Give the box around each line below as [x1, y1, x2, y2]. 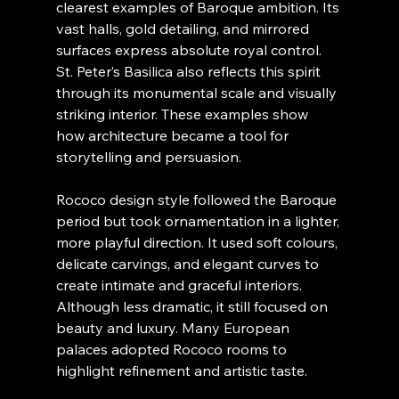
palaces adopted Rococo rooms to [55, 340, 290, 359]
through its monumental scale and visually [55, 84, 340, 102]
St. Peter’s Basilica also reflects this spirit [55, 62, 324, 81]
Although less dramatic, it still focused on [55, 297, 331, 316]
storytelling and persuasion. [55, 148, 241, 167]
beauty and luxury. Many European [55, 319, 293, 338]
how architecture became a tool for [55, 126, 292, 145]
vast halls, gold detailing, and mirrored [55, 20, 313, 38]
